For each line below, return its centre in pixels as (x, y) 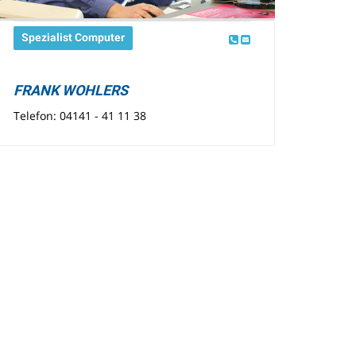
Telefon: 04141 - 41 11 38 (80, 116)
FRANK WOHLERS (71, 90)
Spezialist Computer (74, 38)
